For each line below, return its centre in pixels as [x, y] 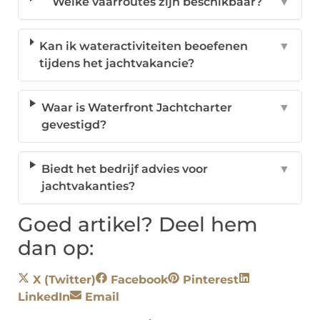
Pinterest [211, 280]
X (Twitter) [64, 280]
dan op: [56, 248]
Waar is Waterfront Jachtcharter [136, 108]
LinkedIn [44, 297]
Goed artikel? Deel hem [138, 225]
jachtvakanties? [88, 186]
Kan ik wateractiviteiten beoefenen [144, 46]
